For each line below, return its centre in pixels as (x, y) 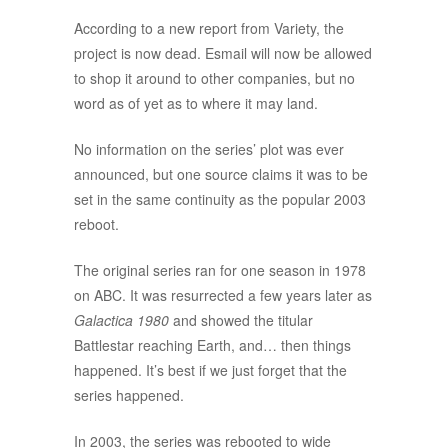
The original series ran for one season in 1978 (220, 270)
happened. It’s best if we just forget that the (210, 370)
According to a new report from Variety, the (209, 28)
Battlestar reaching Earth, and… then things (212, 345)
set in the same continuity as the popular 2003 (220, 199)
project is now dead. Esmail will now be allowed (223, 53)
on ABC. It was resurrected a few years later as (223, 295)
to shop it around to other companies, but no (214, 78)
